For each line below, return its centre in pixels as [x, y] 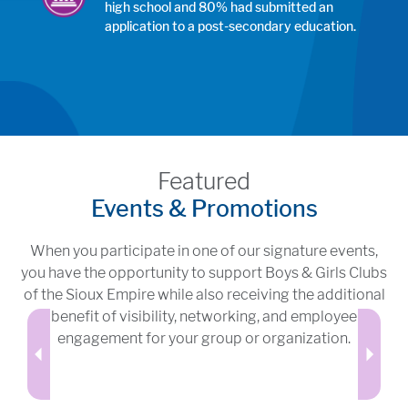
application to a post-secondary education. [231, 25]
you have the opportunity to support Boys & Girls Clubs [204, 272]
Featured [204, 181]
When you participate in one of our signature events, [204, 250]
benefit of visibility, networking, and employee [204, 316]
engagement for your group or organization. [204, 338]
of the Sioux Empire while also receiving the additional [204, 294]
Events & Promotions [204, 208]
